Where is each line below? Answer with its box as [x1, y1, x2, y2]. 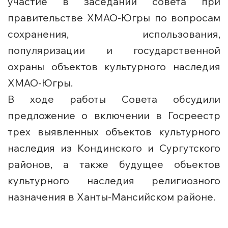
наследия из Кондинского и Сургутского [8, 141, 220, 155]
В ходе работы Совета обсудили [8, 93, 220, 106]
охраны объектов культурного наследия [8, 60, 220, 73]
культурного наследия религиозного [8, 174, 220, 187]
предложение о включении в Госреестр [8, 109, 220, 122]
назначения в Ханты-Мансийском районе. [8, 190, 215, 204]
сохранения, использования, [8, 27, 220, 41]
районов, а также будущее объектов [8, 158, 220, 171]
